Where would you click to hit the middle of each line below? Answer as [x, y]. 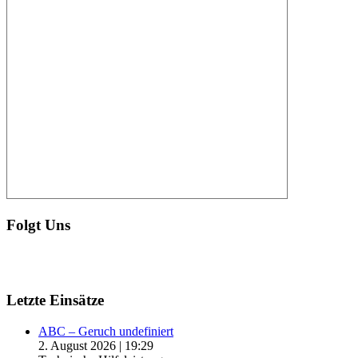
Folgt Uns [38, 225]
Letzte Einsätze [55, 300]
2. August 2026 [77, 346]
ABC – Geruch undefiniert [106, 332]
